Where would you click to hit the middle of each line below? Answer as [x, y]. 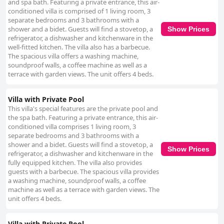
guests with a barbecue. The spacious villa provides [83, 172]
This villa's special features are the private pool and [83, 109]
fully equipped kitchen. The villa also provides [75, 163]
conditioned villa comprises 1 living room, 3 [72, 127]
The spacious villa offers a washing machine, [73, 56]
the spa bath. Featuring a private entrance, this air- [83, 118]
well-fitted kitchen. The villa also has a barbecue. [79, 47]
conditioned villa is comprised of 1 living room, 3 [79, 11]
